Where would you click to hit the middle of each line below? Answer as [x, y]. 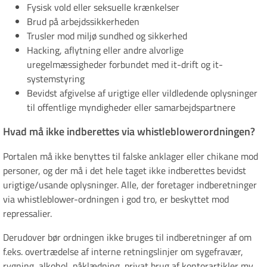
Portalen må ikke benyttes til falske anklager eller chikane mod [131, 156]
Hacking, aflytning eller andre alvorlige [105, 50]
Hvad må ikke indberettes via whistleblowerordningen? [129, 132]
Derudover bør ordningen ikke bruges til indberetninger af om [127, 237]
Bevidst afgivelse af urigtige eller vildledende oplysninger [142, 93]
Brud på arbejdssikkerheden [83, 22]
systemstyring [56, 79]
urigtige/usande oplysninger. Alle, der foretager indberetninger [130, 185]
